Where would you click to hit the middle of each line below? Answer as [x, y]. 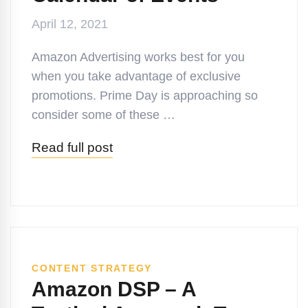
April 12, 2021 [70, 24]
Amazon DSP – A [114, 289]
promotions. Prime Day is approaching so [145, 96]
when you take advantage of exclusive [136, 76]
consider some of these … [103, 115]
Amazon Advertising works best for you [138, 57]
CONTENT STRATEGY [92, 268]
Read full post [72, 147]
